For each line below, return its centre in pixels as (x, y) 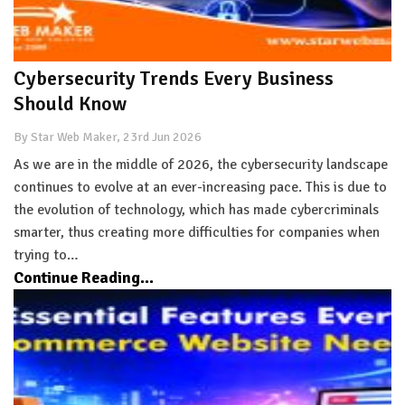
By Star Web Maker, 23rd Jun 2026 (108, 137)
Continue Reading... (84, 277)
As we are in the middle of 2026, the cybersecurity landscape (201, 164)
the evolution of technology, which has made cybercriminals (196, 209)
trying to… (46, 254)
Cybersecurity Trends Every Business (174, 78)
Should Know (70, 103)
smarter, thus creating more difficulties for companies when (197, 232)
